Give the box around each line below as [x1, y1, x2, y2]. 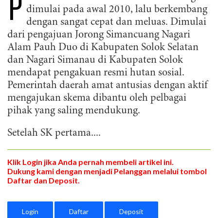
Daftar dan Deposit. [7, 176, 80, 185]
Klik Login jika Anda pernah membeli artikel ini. [7, 157, 174, 166]
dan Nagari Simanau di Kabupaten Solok [7, 55, 183, 66]
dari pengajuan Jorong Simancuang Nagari [7, 30, 190, 40]
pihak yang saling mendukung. [7, 106, 140, 116]
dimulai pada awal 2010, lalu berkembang [26, 4, 207, 15]
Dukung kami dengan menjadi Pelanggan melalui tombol [7, 166, 207, 176]
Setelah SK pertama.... [7, 128, 101, 139]
